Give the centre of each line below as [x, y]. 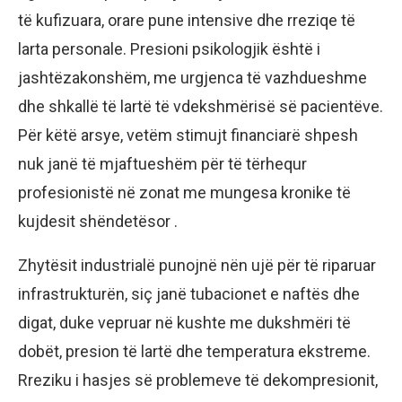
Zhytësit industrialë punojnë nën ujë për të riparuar [197, 265]
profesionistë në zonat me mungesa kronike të [184, 192]
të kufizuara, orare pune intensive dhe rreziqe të [187, 20]
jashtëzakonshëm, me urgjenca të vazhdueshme [192, 77]
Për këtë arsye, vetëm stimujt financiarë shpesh [188, 135]
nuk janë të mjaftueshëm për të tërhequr [162, 163]
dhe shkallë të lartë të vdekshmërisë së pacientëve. [201, 106]
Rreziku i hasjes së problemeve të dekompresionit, [198, 380]
